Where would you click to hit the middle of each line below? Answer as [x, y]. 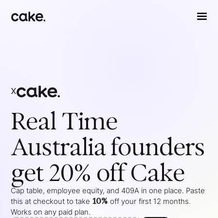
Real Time [64, 121]
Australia [58, 147]
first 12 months [164, 201]
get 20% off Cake [98, 173]
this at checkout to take [51, 201]
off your [123, 201]
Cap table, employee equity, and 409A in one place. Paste [108, 191]
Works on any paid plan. [51, 212]
